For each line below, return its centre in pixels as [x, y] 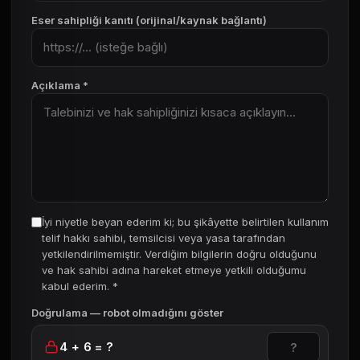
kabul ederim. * [80, 286]
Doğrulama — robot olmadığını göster [127, 313]
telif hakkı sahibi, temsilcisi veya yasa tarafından [164, 238]
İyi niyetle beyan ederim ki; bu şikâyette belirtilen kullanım [185, 222]
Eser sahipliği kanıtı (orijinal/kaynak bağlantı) [149, 20]
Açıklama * [60, 85]
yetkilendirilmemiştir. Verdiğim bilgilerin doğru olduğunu [179, 254]
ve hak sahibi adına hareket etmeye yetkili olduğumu [174, 270]
